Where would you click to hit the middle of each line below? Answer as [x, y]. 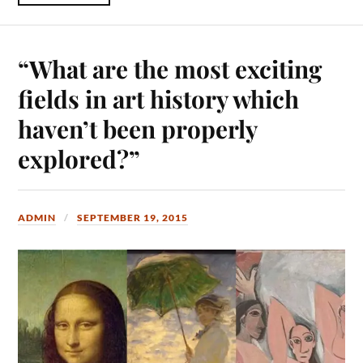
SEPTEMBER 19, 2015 [133, 217]
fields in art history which [159, 98]
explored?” [79, 158]
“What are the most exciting [170, 68]
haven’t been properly [138, 128]
